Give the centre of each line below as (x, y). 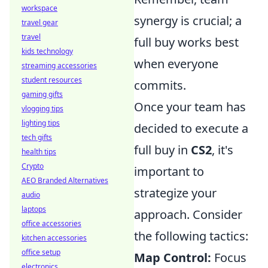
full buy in (162, 150)
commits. (160, 86)
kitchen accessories (54, 238)
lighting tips (41, 123)
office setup (41, 252)
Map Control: (173, 258)
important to (169, 172)
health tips (39, 152)
